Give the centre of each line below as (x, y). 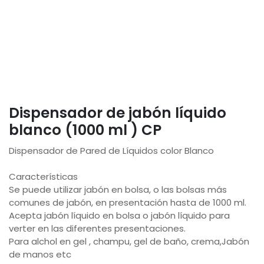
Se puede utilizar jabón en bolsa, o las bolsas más (118, 189)
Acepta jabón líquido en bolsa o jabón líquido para (119, 215)
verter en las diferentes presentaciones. (97, 228)
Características (43, 176)
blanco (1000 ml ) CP (85, 130)
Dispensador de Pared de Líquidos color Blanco (111, 150)
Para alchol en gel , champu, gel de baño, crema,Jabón (129, 241)
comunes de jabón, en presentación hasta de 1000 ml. (128, 202)
